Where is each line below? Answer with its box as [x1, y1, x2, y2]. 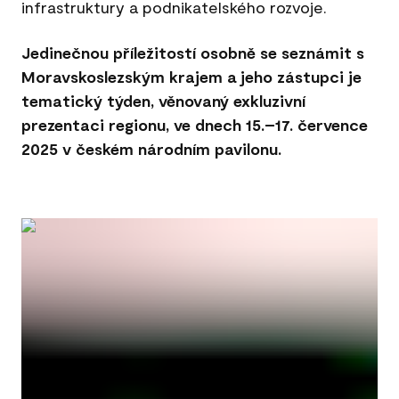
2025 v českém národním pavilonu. [21, 138, 281, 159]
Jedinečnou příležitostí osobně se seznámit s [21, 42, 364, 62]
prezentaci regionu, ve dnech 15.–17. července [21, 114, 368, 134]
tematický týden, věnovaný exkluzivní [21, 90, 305, 110]
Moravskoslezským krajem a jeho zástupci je [21, 66, 362, 86]
